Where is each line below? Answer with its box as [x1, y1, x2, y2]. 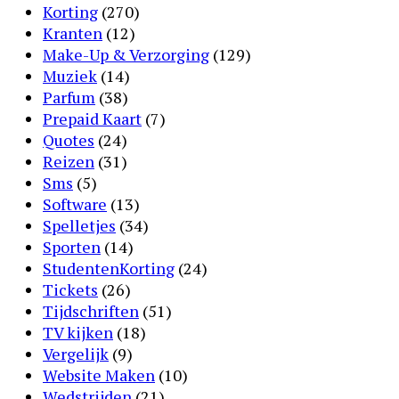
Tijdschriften [43, 299, 139, 322]
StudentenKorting [43, 256, 175, 279]
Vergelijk [43, 342, 109, 364]
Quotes [43, 128, 94, 151]
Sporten [43, 235, 101, 257]
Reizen [43, 150, 94, 172]
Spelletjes [43, 214, 116, 236]
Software [43, 192, 107, 215]
